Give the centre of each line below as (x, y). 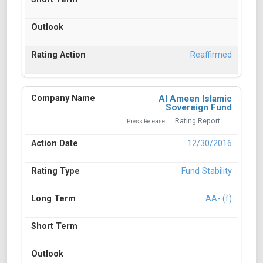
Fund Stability (207, 171)
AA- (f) (219, 199)
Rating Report (198, 121)
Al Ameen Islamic (195, 99)
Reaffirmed (211, 55)
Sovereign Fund (199, 108)
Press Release (146, 122)
